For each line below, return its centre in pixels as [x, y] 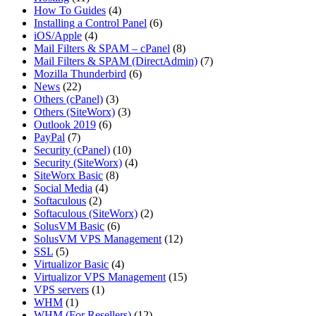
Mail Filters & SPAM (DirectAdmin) [116, 61]
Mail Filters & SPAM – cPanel [102, 49]
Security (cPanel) [72, 150]
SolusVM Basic [69, 226]
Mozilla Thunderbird [80, 74]
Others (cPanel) [68, 99]
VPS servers [61, 290]
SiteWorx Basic [68, 176]
